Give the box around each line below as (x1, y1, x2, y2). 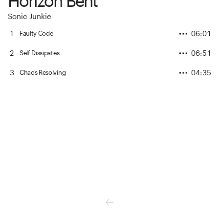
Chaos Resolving (20, 68, 66, 77)
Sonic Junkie (8, 11, 51, 21)
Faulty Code (20, 29, 53, 38)
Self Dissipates (20, 49, 60, 57)
